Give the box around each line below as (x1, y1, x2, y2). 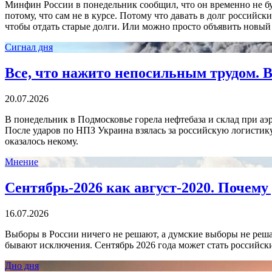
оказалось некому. (5, 135, 78, 146)
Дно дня (5, 260, 39, 271)
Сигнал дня (5, 42, 53, 53)
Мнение (5, 156, 38, 167)
